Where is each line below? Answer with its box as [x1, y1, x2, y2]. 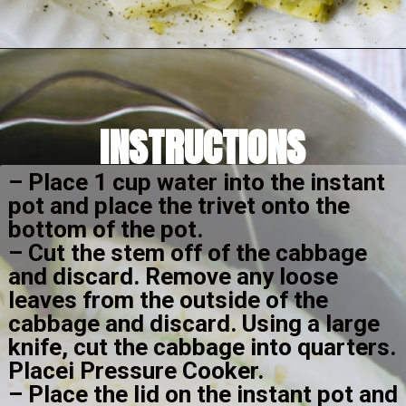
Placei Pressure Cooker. [7, 357, 269, 385]
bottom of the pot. [7, 216, 203, 244]
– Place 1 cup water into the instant [7, 169, 385, 197]
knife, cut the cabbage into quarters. [7, 333, 396, 362]
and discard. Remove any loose [7, 263, 338, 291]
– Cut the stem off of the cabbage [7, 239, 367, 267]
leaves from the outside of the [7, 286, 328, 314]
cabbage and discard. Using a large [7, 310, 380, 338]
